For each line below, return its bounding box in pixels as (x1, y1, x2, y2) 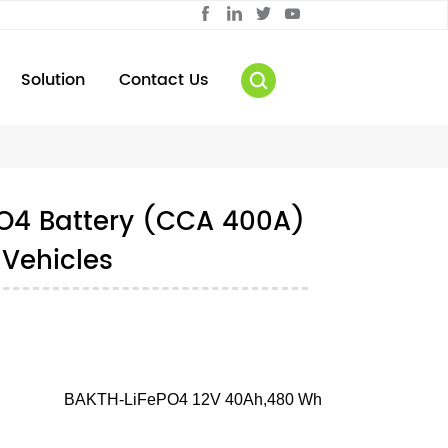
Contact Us (118, 67, 209, 93)
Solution (21, 67, 86, 93)
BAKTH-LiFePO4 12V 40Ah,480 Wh (64, 391, 323, 409)
